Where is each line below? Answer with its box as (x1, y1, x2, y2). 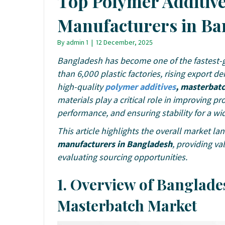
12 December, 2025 (96, 38, 153, 47)
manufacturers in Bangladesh (57, 138, 172, 150)
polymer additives (105, 80, 176, 92)
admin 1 (66, 38, 88, 47)
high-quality (57, 80, 105, 92)
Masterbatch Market (57, 195, 197, 215)
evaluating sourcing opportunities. (57, 151, 187, 163)
